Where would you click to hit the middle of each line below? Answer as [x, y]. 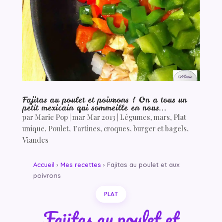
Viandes [35, 140]
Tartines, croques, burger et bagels [129, 129]
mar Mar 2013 [94, 117]
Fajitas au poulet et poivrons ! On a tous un [104, 100]
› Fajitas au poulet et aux [140, 165]
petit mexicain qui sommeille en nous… [94, 108]
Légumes [135, 117]
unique [33, 129]
